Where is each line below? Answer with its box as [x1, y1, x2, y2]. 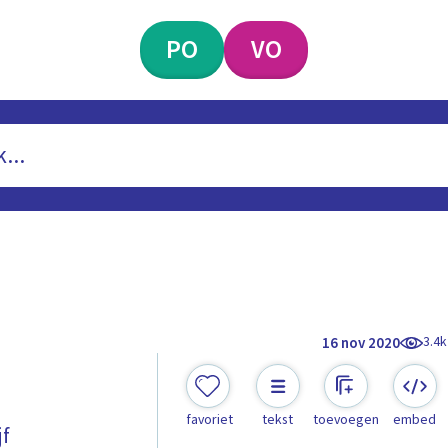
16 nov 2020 [322, 332, 401, 354]
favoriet [185, 410, 233, 431]
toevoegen [313, 410, 380, 431]
